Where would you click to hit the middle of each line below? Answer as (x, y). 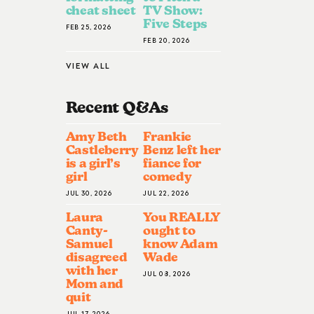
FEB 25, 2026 (89, 26)
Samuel (89, 244)
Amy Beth (96, 137)
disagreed (96, 257)
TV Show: (173, 10)
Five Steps (175, 23)
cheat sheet (101, 10)
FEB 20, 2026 (166, 39)
